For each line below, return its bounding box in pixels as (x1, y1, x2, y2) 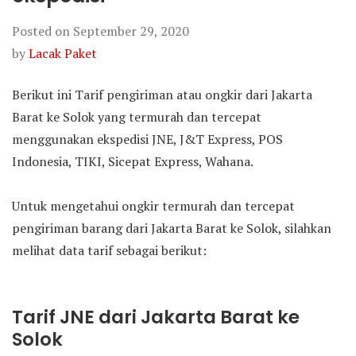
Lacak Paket (29, 44, 97, 62)
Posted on (12, 22, 73, 40)
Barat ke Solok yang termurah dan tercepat (12, 108, 261, 126)
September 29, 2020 (73, 22, 189, 40)
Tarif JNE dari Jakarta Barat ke (12, 304, 300, 330)
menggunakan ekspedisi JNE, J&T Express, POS (12, 130, 283, 148)
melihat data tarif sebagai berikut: (12, 242, 207, 259)
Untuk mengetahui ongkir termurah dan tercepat (12, 197, 295, 215)
